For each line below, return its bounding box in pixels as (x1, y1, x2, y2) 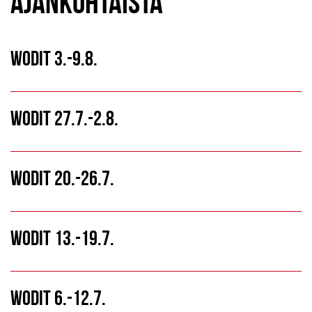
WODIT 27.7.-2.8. (10, 106, 118, 130)
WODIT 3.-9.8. (10, 46, 97, 70)
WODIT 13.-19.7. (10, 226, 114, 249)
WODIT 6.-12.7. (10, 286, 106, 309)
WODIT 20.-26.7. (10, 166, 114, 189)
